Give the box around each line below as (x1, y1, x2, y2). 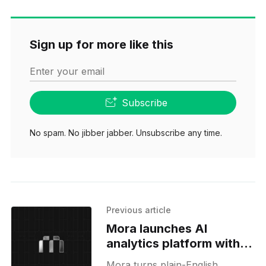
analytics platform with (106, 236, 240, 251)
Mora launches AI (106, 221, 208, 236)
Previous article (106, 204, 172, 215)
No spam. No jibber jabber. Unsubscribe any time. (29, 127, 222, 138)
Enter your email (29, 65, 104, 77)
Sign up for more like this (29, 37, 173, 52)
